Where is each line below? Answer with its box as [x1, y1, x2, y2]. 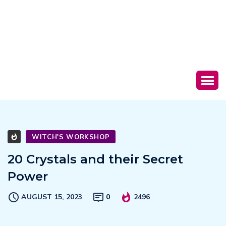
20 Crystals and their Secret [8, 152, 183, 167]
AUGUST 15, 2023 [21, 192, 82, 202]
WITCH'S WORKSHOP [32, 133, 110, 141]
